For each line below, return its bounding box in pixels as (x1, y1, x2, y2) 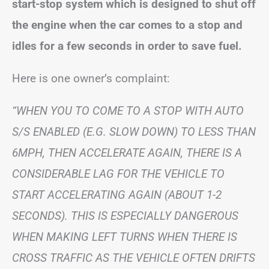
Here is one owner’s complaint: (12, 71, 170, 85)
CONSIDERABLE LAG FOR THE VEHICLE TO (12, 167, 225, 181)
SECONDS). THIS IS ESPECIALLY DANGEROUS (12, 209, 238, 223)
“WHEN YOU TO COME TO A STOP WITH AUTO (12, 104, 244, 118)
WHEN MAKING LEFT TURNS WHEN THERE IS (12, 230, 237, 244)
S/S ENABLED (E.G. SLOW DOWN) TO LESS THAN (12, 125, 256, 139)
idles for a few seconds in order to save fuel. (12, 39, 242, 53)
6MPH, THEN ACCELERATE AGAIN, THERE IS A (12, 146, 242, 160)
